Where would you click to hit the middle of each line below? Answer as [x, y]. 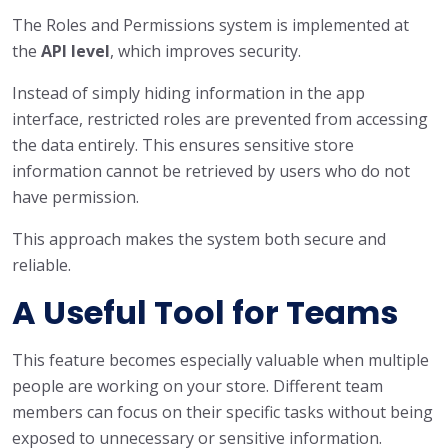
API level [75, 50]
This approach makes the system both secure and [199, 238]
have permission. [75, 196]
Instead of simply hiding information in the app [188, 92]
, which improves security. [205, 50]
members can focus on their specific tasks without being [222, 411]
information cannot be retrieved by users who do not [211, 170]
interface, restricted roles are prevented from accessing [220, 118]
